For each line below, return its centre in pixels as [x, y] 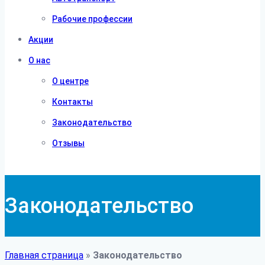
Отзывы [68, 143]
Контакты [72, 102]
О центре [70, 81]
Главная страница [44, 255]
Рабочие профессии [92, 19]
